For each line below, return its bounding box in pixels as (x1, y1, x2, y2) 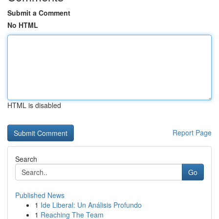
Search (15, 154, 37, 164)
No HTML (7, 20, 38, 30)
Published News (15, 190, 65, 200)
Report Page (173, 128, 212, 137)
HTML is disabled (7, 100, 61, 110)
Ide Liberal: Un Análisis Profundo (41, 200, 142, 210)
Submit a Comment (7, 8, 70, 18)
